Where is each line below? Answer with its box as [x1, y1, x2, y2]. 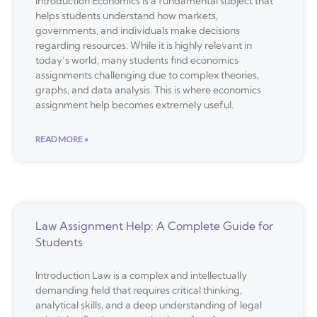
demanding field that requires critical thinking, [35, 283, 242, 296]
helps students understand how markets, [35, 8, 218, 22]
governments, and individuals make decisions [35, 23, 240, 37]
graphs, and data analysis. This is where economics [35, 83, 261, 96]
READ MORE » [35, 133, 88, 144]
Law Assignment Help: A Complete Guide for [35, 218, 273, 233]
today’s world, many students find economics [35, 53, 238, 67]
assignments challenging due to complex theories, [35, 68, 259, 81]
